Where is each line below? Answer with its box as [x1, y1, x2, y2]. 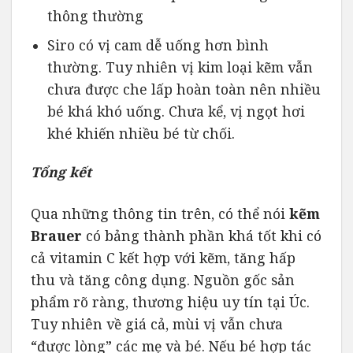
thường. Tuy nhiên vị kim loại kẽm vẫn [46, 58, 313, 77]
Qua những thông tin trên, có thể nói [31, 204, 289, 224]
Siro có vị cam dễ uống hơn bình [46, 35, 269, 55]
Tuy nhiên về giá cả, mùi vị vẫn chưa [31, 314, 283, 334]
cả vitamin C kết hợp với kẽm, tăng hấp [31, 248, 295, 268]
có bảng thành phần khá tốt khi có [82, 226, 321, 246]
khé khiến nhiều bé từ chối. [46, 124, 235, 143]
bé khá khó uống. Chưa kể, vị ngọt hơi [46, 102, 305, 121]
